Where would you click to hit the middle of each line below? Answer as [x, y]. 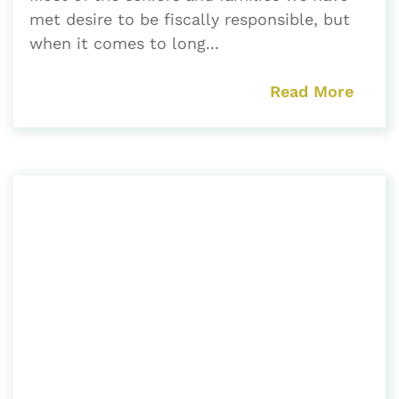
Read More [312, 91]
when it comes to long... [124, 43]
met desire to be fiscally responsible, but [190, 19]
